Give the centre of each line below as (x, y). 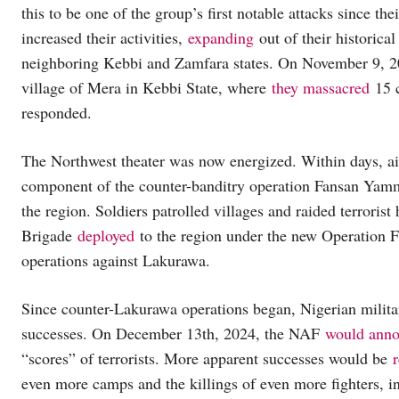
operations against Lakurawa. (118, 261)
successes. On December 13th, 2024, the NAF (173, 334)
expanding (221, 38)
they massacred (321, 88)
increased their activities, (105, 38)
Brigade (49, 236)
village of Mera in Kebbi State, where (147, 88)
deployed (106, 236)
